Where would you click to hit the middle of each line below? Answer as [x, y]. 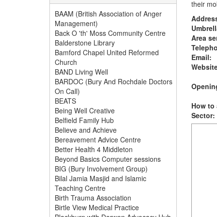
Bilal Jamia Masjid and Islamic [101, 178]
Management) [76, 23]
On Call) [67, 91]
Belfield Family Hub [84, 120]
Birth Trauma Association [93, 198]
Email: [201, 57]
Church [66, 62]
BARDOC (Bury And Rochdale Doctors [114, 81]
